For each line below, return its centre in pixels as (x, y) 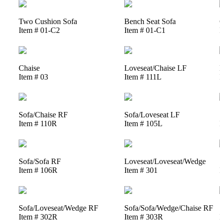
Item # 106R (38, 170)
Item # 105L (143, 123)
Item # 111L (143, 77)
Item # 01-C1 (145, 30)
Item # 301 (141, 170)
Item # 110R (38, 123)
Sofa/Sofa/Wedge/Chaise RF (168, 208)
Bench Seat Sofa (150, 21)
